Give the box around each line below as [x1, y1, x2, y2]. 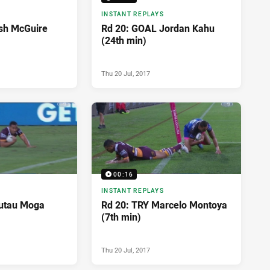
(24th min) [101, 34, 146, 48]
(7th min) [101, 210, 141, 224]
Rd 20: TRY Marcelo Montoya [101, 198, 227, 212]
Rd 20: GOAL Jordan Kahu [101, 22, 215, 36]
